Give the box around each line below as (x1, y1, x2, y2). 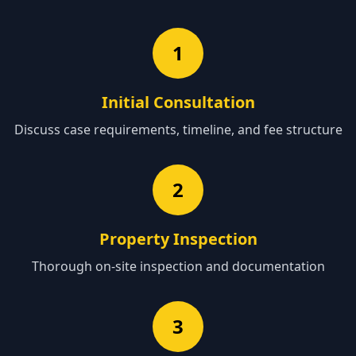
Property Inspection (99, 228, 257, 250)
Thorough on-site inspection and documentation (31, 257, 325, 275)
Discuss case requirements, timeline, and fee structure (14, 121, 342, 138)
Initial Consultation (101, 91, 255, 113)
